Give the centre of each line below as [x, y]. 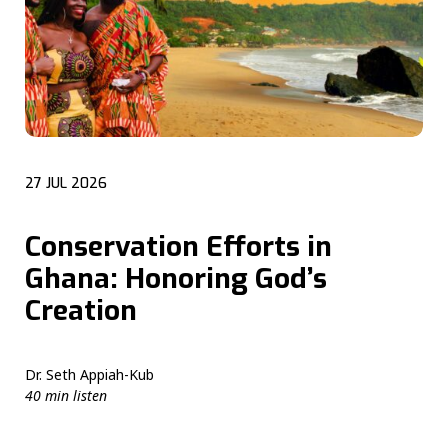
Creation [81, 310]
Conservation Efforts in [178, 246]
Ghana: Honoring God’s [176, 278]
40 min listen [66, 396]
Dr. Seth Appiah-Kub [89, 375]
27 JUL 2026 [66, 183]
